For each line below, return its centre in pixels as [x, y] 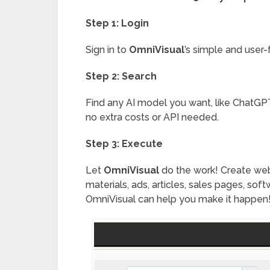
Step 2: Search [121, 76]
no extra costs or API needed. [152, 117]
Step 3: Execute [124, 144]
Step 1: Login [117, 23]
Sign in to [107, 50]
